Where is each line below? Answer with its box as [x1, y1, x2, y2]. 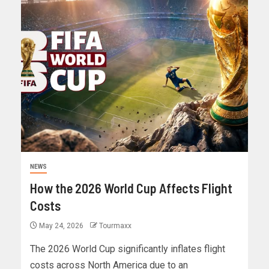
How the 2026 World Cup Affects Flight [30, 180, 232, 196]
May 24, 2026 [37, 222, 85, 231]
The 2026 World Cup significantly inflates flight [30, 243, 225, 255]
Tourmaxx [99, 222, 131, 231]
